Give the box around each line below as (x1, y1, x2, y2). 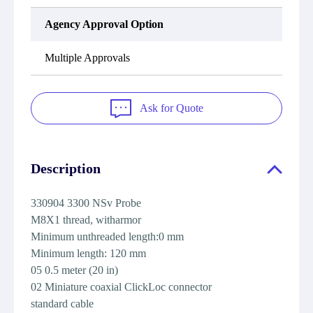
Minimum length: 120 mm (31, 247, 149, 259)
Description (31, 161, 101, 176)
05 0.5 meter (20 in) (31, 264, 118, 276)
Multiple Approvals (45, 52, 130, 64)
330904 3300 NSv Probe (31, 197, 141, 209)
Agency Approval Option (45, 18, 163, 30)
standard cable (31, 298, 94, 310)
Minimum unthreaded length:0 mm (31, 231, 184, 242)
